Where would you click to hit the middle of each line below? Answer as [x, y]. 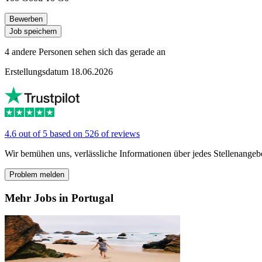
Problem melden [37, 174]
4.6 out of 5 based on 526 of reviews [72, 133]
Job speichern [33, 31]
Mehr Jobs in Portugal [59, 198]
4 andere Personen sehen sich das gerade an [85, 51]
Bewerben [26, 19]
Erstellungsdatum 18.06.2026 [59, 71]
